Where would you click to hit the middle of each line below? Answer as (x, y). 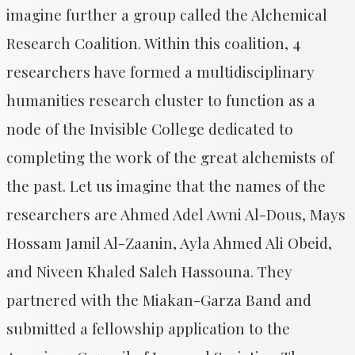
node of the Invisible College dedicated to (150, 128)
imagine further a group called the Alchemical (167, 14)
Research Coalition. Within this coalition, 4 (153, 43)
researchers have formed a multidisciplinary (160, 71)
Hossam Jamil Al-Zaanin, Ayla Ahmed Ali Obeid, (169, 242)
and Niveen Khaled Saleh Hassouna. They (149, 271)
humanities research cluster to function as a (161, 100)
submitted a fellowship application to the (148, 328)
